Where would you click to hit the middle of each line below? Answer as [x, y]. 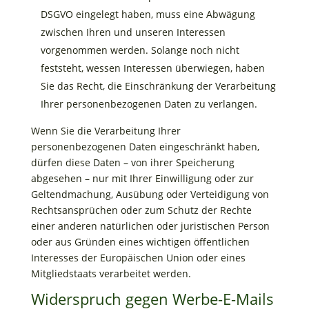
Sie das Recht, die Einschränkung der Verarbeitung [158, 86]
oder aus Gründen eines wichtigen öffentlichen [140, 242]
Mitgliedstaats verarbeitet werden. [111, 273]
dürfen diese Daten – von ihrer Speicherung [132, 162]
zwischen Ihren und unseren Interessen [133, 32]
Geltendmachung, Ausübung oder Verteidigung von [150, 194]
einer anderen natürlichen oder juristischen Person [150, 226]
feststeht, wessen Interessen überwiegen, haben [152, 68]
